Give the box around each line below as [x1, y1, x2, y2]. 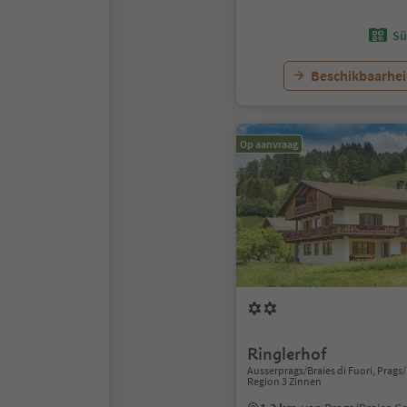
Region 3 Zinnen [247, 374, 322, 388]
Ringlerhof [247, 343, 327, 364]
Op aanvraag [240, 137, 298, 151]
